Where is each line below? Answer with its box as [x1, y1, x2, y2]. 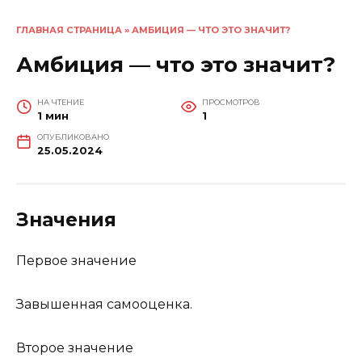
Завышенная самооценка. [16, 296, 192, 312]
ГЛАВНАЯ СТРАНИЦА [16, 24, 122, 36]
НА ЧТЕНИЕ [36, 97, 84, 107]
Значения [16, 208, 116, 231]
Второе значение [16, 340, 133, 356]
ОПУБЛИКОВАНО [36, 132, 109, 141]
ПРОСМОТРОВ [201, 97, 260, 107]
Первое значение [16, 252, 137, 268]
